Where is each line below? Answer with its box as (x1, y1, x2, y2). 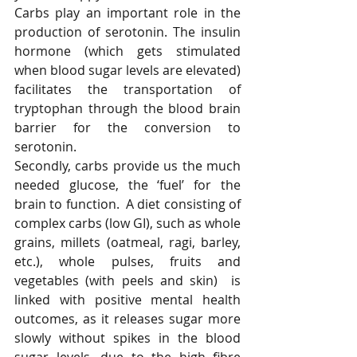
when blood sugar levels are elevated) (14, 61, 241, 80)
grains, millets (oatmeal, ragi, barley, (14, 233, 241, 252)
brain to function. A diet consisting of (14, 195, 241, 214)
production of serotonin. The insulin (14, 23, 241, 41)
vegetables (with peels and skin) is (14, 272, 241, 290)
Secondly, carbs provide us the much (14, 157, 241, 175)
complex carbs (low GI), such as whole (14, 214, 241, 233)
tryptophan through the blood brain (14, 100, 241, 118)
